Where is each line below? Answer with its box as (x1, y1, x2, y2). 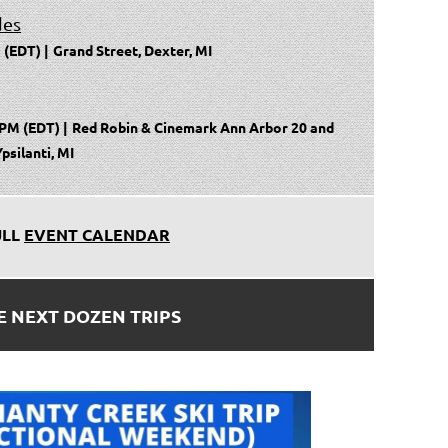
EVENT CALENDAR (24, 223, 170, 245)
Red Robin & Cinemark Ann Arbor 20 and (72, 117, 334, 136)
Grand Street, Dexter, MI (53, 40, 212, 59)
